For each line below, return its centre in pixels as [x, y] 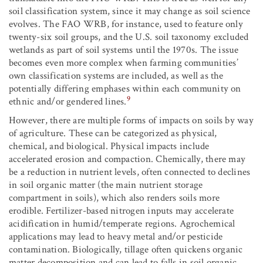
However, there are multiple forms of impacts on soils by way [131, 121]
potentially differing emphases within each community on [125, 89]
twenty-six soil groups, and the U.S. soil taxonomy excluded [129, 37]
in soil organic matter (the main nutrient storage [106, 185]
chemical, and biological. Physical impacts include [109, 146]
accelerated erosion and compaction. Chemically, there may [127, 159]
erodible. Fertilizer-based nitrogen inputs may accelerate [122, 211]
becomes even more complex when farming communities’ [124, 63]
